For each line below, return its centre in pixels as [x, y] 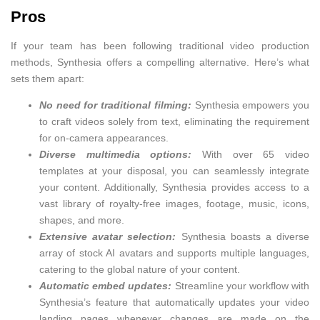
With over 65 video [251, 155]
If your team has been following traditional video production [160, 45]
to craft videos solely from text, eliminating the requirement [174, 122]
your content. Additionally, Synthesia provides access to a [174, 187]
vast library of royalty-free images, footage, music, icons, [174, 204]
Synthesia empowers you [250, 105]
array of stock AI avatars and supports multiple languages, [174, 253]
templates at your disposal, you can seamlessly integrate [174, 171]
